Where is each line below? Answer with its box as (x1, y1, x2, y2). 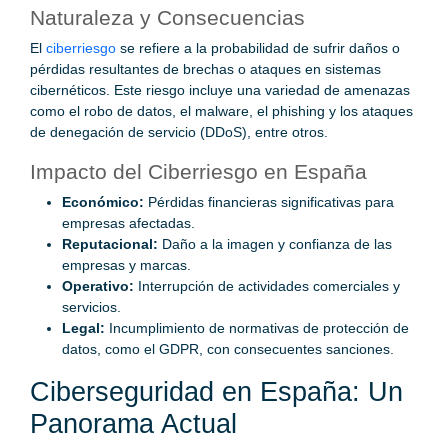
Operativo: (62, 278, 134, 295)
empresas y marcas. (62, 257, 191, 274)
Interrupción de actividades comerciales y (134, 278, 400, 295)
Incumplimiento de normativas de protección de (105, 320, 409, 337)
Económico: (62, 194, 144, 211)
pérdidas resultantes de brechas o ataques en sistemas (30, 61, 381, 78)
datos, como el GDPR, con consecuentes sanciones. (62, 341, 394, 358)
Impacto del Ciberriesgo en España (30, 160, 367, 184)
